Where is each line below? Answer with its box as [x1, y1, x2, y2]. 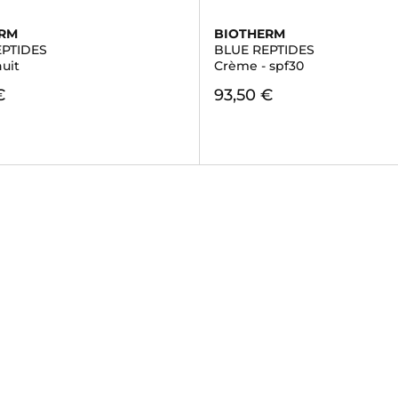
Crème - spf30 [213, 58, 304, 74]
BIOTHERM [213, 26, 285, 42]
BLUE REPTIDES [213, 42, 314, 58]
